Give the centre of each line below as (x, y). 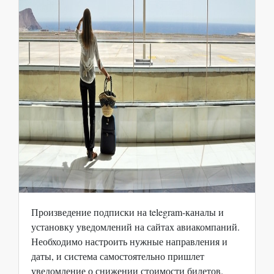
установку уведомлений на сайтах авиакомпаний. (135, 227)
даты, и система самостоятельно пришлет (118, 256)
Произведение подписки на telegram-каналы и (128, 212)
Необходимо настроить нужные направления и (129, 241)
